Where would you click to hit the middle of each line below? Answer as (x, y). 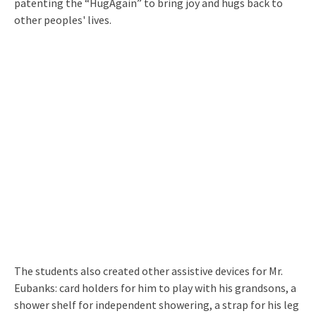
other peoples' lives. (63, 19)
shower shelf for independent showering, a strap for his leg (157, 304)
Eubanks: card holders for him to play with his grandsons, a (155, 287)
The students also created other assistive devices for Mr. (148, 271)
